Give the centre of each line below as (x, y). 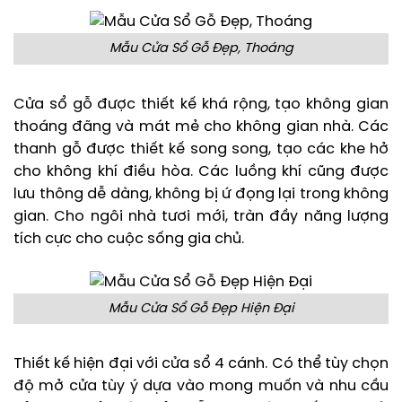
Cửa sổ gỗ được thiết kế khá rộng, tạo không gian (201, 104)
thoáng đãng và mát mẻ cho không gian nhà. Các (201, 127)
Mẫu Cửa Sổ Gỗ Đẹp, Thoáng (201, 49)
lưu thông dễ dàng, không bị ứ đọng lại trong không (201, 194)
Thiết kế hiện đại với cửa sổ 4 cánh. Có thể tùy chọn (201, 364)
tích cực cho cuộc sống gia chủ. (129, 239)
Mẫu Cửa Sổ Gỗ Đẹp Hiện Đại (201, 308)
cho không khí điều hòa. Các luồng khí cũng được (201, 171)
